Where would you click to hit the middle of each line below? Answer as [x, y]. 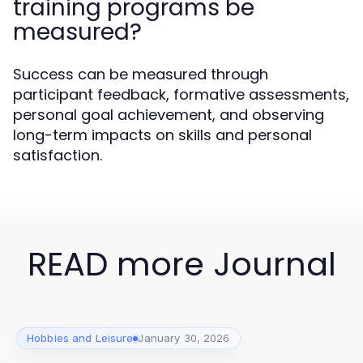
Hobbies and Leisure [80, 338]
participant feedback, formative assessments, [181, 94]
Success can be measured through [141, 74]
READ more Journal [181, 264]
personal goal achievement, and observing [169, 115]
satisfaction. [58, 155]
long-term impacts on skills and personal [162, 135]
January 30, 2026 [184, 338]
